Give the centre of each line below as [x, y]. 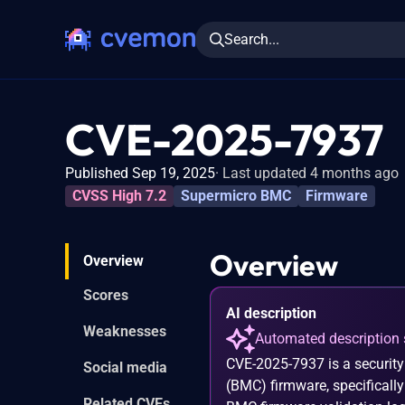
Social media [125, 367]
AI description [271, 313]
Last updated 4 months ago [311, 173]
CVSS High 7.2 [119, 195]
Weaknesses [125, 331]
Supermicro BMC [236, 195]
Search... [252, 39]
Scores [106, 295]
